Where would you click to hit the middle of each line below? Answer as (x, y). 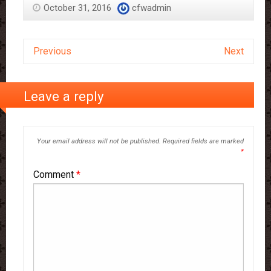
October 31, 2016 (77, 8)
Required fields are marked (203, 142)
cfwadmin (152, 8)
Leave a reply (64, 96)
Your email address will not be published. (99, 142)
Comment (55, 175)
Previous (52, 51)
